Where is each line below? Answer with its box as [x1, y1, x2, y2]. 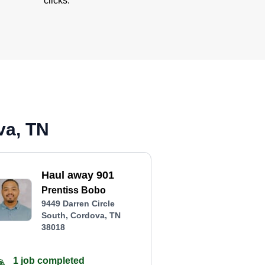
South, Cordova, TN [41, 211, 121, 220]
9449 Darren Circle [41, 199, 115, 208]
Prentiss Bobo [41, 185, 106, 195]
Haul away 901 [41, 169, 115, 181]
